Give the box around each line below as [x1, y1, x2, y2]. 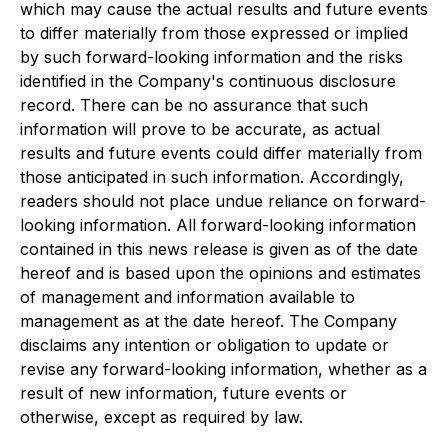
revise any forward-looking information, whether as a [20, 359, 427, 379]
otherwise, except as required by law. [20, 407, 303, 427]
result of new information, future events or [20, 383, 347, 403]
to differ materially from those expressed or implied [20, 23, 408, 43]
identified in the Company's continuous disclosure [20, 71, 396, 91]
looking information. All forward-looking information [20, 215, 416, 235]
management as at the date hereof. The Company [20, 311, 397, 331]
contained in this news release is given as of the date [20, 239, 418, 259]
